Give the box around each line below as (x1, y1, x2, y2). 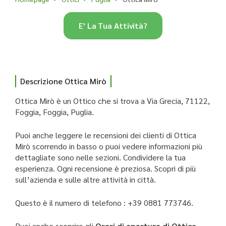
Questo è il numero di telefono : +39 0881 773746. (15, 197, 193, 208)
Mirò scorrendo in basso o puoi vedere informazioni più (15, 141, 202, 152)
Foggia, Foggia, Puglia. (15, 106, 94, 118)
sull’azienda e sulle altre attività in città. (15, 174, 156, 185)
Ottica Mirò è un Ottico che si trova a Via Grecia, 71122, (15, 95, 210, 106)
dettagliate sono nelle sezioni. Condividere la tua (15, 152, 186, 163)
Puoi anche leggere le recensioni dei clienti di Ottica (15, 130, 196, 141)
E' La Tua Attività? (78, 20, 148, 31)
